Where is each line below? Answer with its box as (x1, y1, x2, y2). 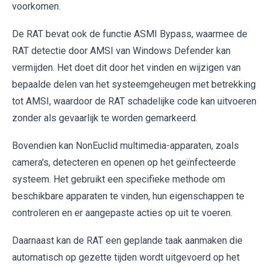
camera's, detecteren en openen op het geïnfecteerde (12, 156, 236, 168)
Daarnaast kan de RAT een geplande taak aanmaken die (12, 234, 243, 246)
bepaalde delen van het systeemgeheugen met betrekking (12, 78, 256, 90)
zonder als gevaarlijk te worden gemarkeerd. (12, 112, 198, 124)
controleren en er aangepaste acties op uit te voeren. (12, 207, 232, 219)
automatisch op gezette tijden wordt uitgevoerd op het (12, 251, 240, 263)
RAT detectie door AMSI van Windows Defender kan (12, 44, 231, 56)
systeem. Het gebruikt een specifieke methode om (12, 173, 225, 185)
